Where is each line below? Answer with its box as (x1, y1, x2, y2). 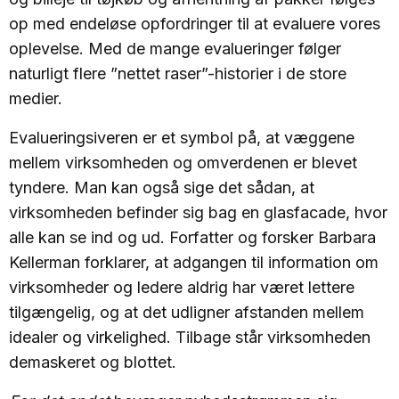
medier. (9, 89, 62, 108)
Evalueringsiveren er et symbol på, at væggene (9, 128, 354, 147)
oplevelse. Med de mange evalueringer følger (9, 39, 341, 58)
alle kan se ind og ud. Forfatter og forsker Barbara (9, 228, 376, 247)
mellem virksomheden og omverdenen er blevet (9, 153, 357, 172)
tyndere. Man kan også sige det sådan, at (9, 178, 314, 197)
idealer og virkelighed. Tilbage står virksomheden (9, 328, 370, 346)
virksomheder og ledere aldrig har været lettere (9, 278, 354, 297)
